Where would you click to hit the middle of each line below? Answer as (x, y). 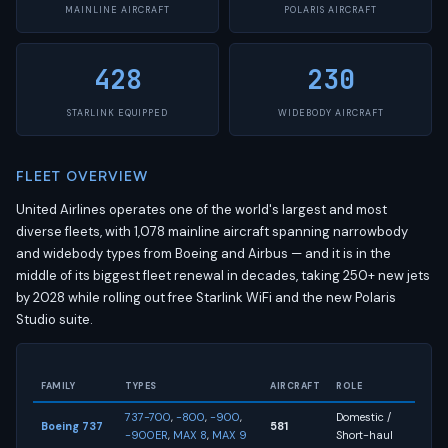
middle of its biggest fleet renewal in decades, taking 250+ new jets (223, 275)
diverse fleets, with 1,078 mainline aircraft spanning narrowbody (212, 231)
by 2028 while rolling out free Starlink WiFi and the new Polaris (206, 297)
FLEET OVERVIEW (82, 175)
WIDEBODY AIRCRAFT (330, 113)
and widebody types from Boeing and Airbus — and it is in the (203, 253)
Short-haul (364, 435)
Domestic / (363, 417)
